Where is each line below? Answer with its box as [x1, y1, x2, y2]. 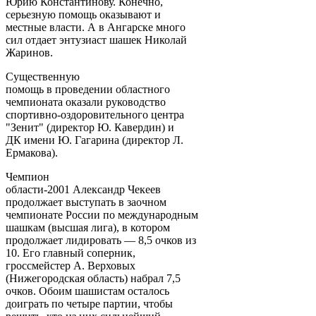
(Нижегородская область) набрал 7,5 [6, 272, 181, 284]
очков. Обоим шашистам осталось [6, 284, 169, 297]
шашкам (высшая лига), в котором [6, 221, 170, 233]
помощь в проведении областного [6, 83, 170, 95]
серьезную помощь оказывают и [6, 8, 161, 20]
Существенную [6, 70, 80, 83]
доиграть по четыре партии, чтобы [6, 297, 173, 310]
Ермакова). [6, 146, 58, 159]
